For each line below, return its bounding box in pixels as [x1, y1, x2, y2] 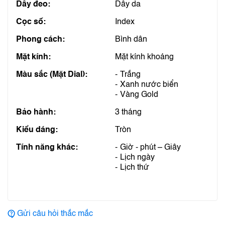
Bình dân [115, 36, 147, 44]
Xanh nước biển [120, 81, 178, 89]
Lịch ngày [120, 154, 155, 162]
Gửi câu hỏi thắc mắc [17, 210, 93, 218]
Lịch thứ [120, 164, 149, 172]
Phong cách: [16, 36, 65, 44]
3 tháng [115, 108, 142, 117]
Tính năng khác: [16, 144, 78, 152]
